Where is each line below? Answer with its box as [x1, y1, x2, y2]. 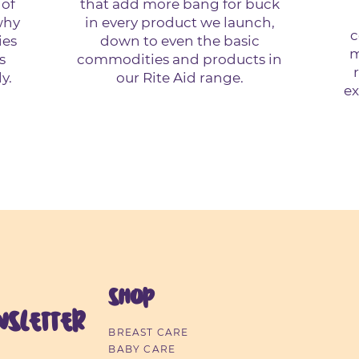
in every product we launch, [84, 14, 275, 31]
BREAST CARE [108, 326, 189, 339]
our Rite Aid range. [115, 70, 244, 87]
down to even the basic [99, 33, 260, 50]
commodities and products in [77, 51, 282, 68]
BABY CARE [108, 343, 176, 356]
